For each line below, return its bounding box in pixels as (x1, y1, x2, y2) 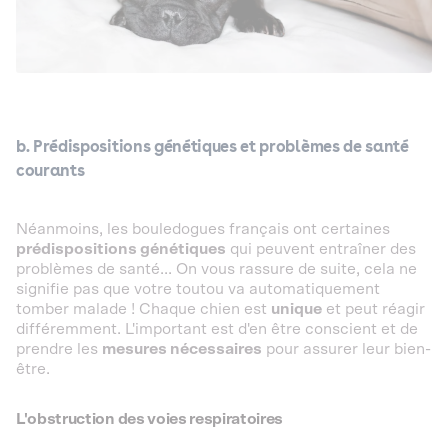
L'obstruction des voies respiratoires (16, 411, 284, 427)
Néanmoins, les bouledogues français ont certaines (16, 221, 390, 237)
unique (271, 301, 322, 317)
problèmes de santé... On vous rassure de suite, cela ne (16, 261, 417, 277)
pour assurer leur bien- (262, 341, 431, 357)
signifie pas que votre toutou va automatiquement (16, 281, 380, 297)
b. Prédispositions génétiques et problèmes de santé (16, 137, 409, 156)
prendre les (16, 341, 102, 357)
